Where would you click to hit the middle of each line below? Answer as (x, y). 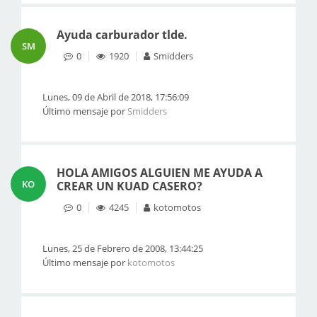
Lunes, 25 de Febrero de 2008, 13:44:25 (123, 248)
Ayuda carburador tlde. (122, 35)
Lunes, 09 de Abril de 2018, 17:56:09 (116, 97)
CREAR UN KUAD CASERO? (129, 186)
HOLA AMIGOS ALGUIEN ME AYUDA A (160, 173)
